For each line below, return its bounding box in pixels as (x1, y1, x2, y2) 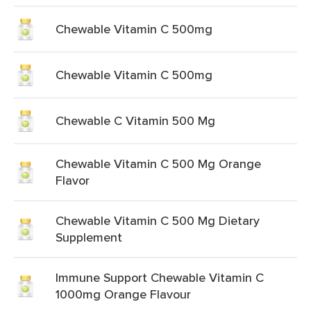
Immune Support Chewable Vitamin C (56, 269, 264, 286)
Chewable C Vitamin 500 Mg (56, 112, 215, 129)
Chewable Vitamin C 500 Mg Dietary (56, 212, 260, 229)
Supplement (56, 228, 122, 246)
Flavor (56, 171, 90, 189)
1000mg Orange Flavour (56, 285, 191, 303)
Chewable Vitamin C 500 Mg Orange (56, 155, 261, 172)
